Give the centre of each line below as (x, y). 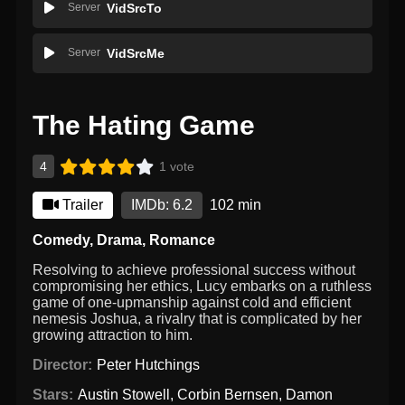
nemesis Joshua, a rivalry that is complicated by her (198, 319)
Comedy (61, 240)
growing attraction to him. (113, 335)
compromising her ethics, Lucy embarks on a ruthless (202, 287)
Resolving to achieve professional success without (194, 270)
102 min (236, 205)
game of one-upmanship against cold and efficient (192, 303)
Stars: (53, 395)
